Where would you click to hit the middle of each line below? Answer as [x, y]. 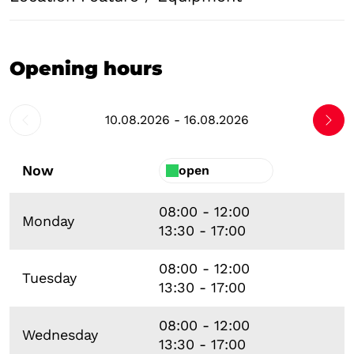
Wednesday [60, 334]
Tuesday [49, 277]
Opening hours [86, 68]
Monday [48, 220]
